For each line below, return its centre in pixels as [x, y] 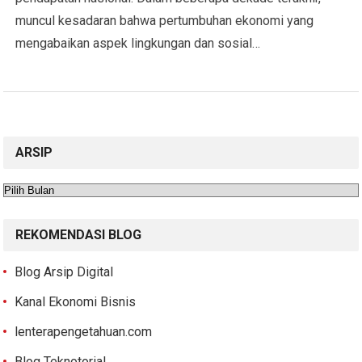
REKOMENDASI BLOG [79, 235]
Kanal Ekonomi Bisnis [76, 302]
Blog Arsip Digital [64, 272]
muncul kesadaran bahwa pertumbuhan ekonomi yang [165, 21]
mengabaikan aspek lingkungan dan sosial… [138, 43]
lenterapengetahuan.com [84, 332]
